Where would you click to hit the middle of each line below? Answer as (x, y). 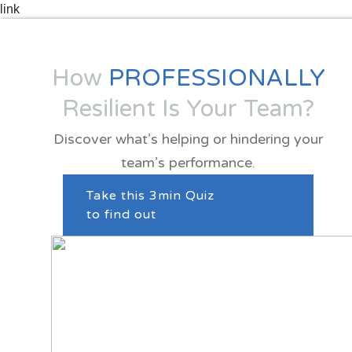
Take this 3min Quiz (150, 195)
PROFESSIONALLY (216, 78)
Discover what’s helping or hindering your (189, 139)
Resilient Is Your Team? (189, 108)
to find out (121, 214)
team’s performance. (189, 162)
